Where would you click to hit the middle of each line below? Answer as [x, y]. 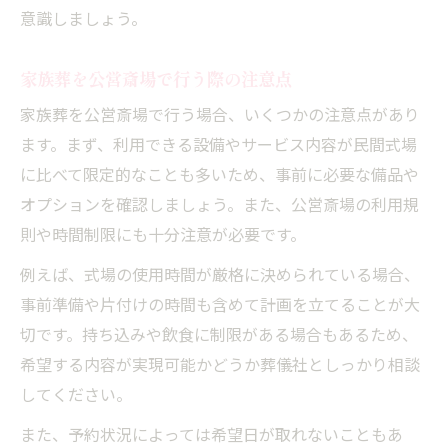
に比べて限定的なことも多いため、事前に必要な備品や [219, 176]
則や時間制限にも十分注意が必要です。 [163, 236]
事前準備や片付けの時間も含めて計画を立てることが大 [220, 306]
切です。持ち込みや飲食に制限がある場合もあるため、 [219, 336]
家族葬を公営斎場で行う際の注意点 [156, 78]
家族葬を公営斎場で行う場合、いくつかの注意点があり [220, 116]
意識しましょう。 [83, 20]
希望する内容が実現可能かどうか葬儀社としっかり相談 [220, 366]
